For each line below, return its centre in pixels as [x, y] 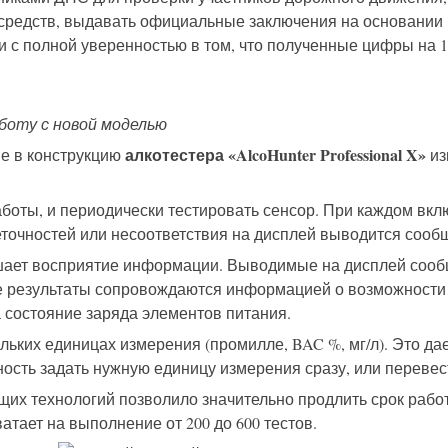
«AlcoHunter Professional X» [327, 155]
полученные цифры [340, 45]
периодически [114, 210]
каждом [387, 210]
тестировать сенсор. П [251, 210]
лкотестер [174, 155]
